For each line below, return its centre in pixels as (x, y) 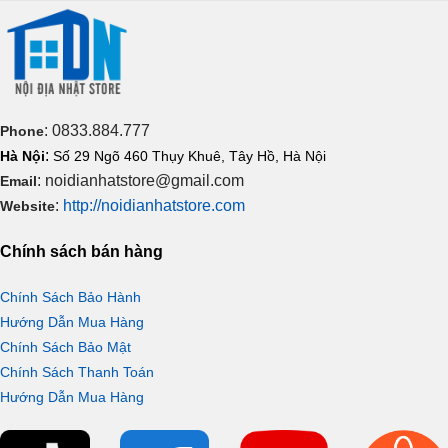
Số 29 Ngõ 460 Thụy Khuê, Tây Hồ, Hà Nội (189, 155)
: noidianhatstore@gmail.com (140, 180)
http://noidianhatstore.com (154, 205)
